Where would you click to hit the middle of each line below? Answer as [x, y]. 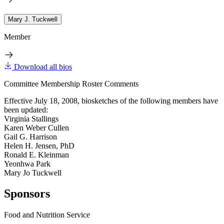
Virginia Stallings [31, 118]
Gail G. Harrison [30, 136]
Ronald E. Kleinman [36, 154]
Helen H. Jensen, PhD [39, 145]
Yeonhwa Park [27, 163]
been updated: [26, 109]
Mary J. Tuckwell [33, 19]
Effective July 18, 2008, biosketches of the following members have [111, 100]
